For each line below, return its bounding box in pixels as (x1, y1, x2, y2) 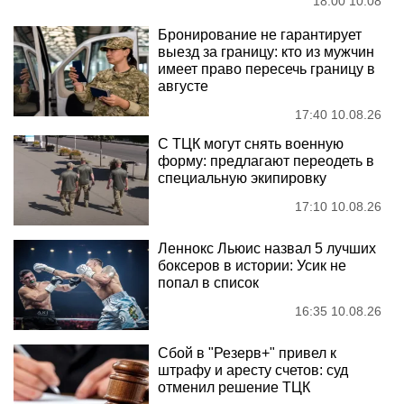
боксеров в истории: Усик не (158, 258, 346, 273)
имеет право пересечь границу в (158, 61, 375, 77)
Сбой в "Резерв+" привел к (158, 345, 336, 361)
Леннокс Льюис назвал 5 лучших (158, 241, 376, 256)
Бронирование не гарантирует (158, 27, 362, 42)
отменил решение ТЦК (158, 380, 310, 395)
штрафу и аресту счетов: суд (158, 363, 348, 378)
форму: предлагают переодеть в (158, 153, 374, 169)
